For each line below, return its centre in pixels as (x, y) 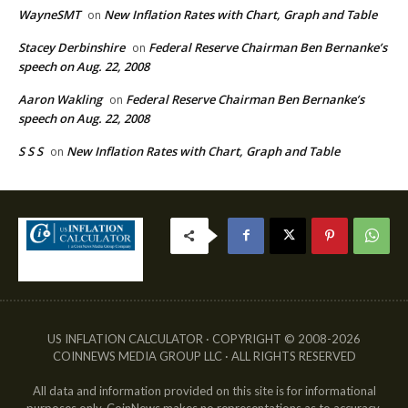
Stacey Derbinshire (71, 47)
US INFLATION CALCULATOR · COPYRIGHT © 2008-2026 (204, 338)
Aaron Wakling (60, 99)
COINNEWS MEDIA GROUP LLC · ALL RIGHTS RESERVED (204, 356)
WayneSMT (49, 14)
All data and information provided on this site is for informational (204, 390)
